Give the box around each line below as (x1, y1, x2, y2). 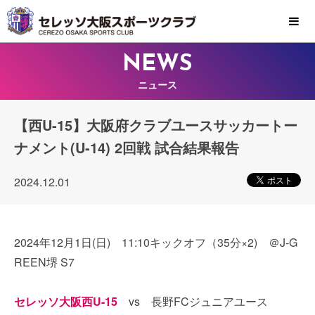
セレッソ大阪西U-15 (14, 293, 117, 309)
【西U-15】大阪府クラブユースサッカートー (14, 115, 297, 135)
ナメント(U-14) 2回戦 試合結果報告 (14, 137, 239, 157)
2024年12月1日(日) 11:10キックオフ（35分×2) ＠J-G (14, 234, 297, 250)
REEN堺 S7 (14, 254, 75, 270)
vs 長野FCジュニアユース (117, 293, 268, 309)
